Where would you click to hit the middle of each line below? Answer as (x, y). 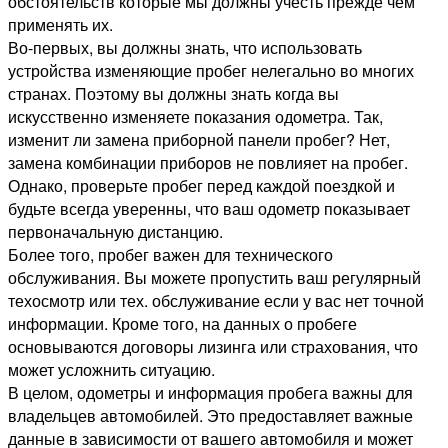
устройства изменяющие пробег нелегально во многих (211, 71)
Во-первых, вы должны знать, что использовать (185, 48)
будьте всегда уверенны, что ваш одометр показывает (209, 209)
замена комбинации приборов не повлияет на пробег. (208, 163)
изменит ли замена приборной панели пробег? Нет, (199, 140)
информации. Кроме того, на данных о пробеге (182, 324)
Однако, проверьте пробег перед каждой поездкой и (201, 186)
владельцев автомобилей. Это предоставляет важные (210, 416)
